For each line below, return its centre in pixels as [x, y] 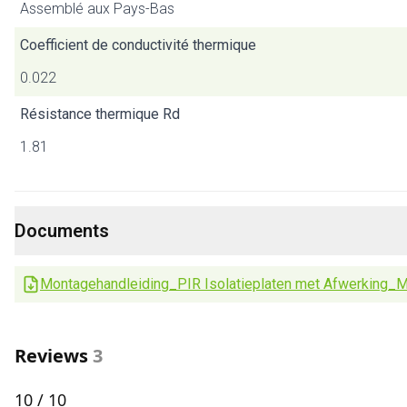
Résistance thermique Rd [100, 114]
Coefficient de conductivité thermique [138, 45]
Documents [62, 231]
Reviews [51, 356]
